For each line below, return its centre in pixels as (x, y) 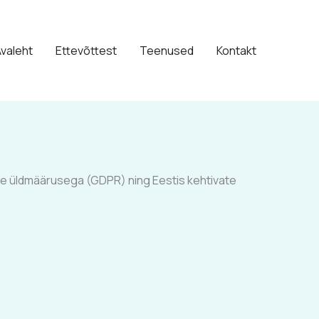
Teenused (167, 50)
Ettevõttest (86, 50)
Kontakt (236, 50)
